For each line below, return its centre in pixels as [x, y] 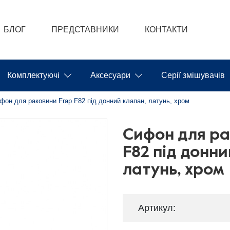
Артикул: [157, 208]
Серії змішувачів [193, 75]
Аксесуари [110, 75]
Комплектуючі [33, 75]
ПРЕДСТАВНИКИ [85, 30]
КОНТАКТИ [167, 30]
